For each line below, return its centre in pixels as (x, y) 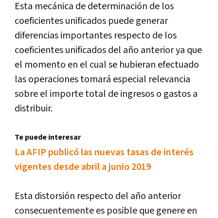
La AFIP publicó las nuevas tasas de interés (104, 152)
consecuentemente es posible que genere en (106, 210)
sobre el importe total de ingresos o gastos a (106, 94)
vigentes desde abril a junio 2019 (83, 167)
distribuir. (34, 108)
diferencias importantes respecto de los (96, 35)
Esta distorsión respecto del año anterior (98, 196)
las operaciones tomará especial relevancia (102, 79)
